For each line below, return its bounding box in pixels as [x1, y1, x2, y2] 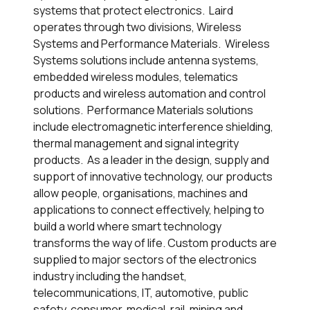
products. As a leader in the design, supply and [33, 152, 269, 168]
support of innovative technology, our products [33, 169, 273, 185]
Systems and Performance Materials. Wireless [33, 36, 270, 52]
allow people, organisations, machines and [33, 185, 248, 201]
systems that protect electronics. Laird [33, 3, 233, 19]
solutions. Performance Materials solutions [33, 102, 253, 118]
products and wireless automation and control [33, 86, 266, 102]
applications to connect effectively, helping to [33, 202, 264, 218]
